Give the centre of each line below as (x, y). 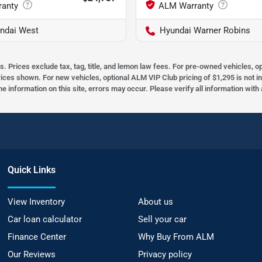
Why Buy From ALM (176, 237)
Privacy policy (165, 255)
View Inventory (37, 202)
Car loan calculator (45, 220)
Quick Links (32, 170)
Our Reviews (32, 255)
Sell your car (162, 220)
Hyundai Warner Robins (205, 31)
